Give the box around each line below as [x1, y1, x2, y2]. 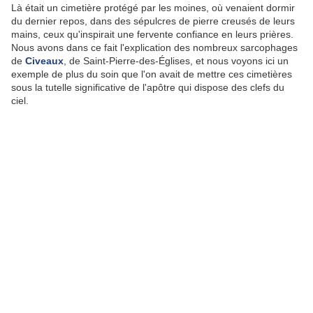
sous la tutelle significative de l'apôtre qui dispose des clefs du [11, 82, 284, 94]
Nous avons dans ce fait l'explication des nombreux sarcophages [11, 42, 298, 54]
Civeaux [25, 55, 64, 67]
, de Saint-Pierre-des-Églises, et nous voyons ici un [64, 55, 289, 67]
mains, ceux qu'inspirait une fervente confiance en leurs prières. [11, 29, 293, 41]
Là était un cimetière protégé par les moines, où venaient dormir [11, 2, 295, 14]
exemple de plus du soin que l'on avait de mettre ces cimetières [11, 68, 292, 80]
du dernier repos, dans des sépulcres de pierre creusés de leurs [11, 15, 295, 27]
